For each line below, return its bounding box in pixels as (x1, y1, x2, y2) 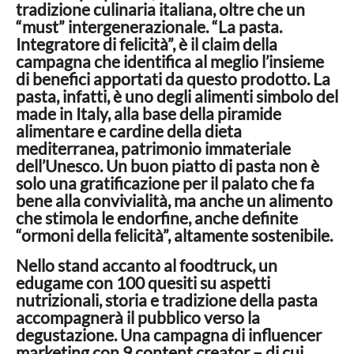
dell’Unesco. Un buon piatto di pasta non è (16, 155, 319, 175)
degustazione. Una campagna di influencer (16, 324, 322, 345)
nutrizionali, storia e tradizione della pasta (16, 289, 318, 310)
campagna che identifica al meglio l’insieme (16, 51, 324, 71)
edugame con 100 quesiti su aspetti (16, 272, 270, 292)
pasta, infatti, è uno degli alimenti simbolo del (16, 85, 338, 106)
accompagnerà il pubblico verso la (16, 307, 260, 327)
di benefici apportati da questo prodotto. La (16, 68, 330, 88)
